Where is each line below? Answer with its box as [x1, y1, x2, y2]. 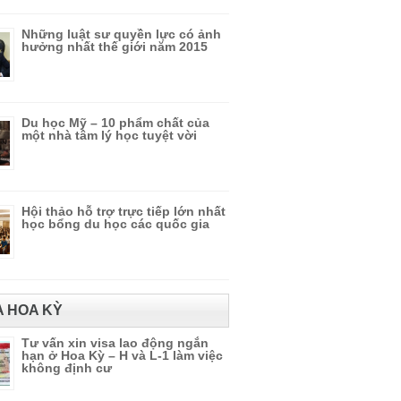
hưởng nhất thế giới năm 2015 [21, 39, 208, 54]
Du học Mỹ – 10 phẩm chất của [21, 115, 209, 130]
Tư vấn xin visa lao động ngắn [21, 336, 209, 350]
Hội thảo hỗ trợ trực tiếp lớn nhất [21, 204, 226, 218]
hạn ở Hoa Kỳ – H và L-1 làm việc [21, 348, 223, 363]
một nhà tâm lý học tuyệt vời [21, 128, 197, 142]
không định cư [21, 361, 112, 375]
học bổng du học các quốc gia [21, 217, 209, 231]
